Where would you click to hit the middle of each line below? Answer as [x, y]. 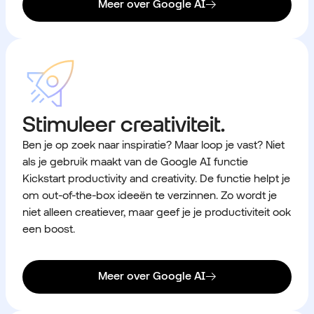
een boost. [49, 228]
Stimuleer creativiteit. [124, 123]
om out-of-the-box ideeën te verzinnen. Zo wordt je [150, 195]
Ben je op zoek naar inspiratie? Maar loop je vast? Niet [153, 144]
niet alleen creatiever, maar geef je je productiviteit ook [157, 212]
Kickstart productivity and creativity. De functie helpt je [156, 178]
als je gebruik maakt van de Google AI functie [135, 161]
